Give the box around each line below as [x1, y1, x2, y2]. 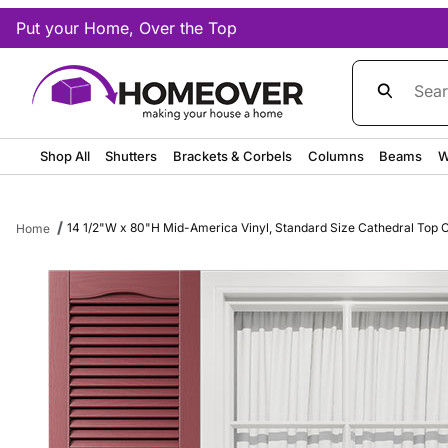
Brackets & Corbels [173, 147, 293, 164]
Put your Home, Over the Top [16, 18, 237, 38]
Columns [307, 147, 364, 164]
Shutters [105, 147, 158, 164]
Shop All [39, 147, 90, 164]
